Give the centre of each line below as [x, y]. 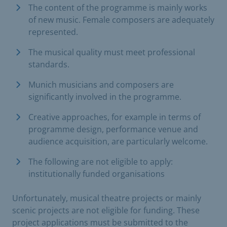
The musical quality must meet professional [112, 52]
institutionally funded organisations [97, 174]
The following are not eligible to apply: [101, 162]
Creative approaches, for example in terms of [115, 117]
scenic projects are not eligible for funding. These [106, 210]
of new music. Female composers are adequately [121, 20]
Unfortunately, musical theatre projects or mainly [107, 198]
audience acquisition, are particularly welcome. [118, 141]
